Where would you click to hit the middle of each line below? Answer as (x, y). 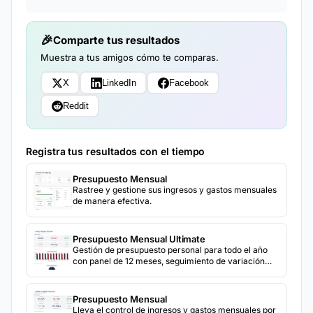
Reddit (75, 106)
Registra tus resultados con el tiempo (116, 151)
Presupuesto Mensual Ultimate (139, 239)
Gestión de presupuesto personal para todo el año (170, 250)
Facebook (189, 83)
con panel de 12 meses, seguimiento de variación (169, 261)
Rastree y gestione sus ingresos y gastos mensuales (175, 190)
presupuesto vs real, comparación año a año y (163, 272)
